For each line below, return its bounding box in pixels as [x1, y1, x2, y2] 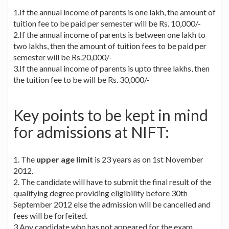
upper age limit [36, 154, 93, 164]
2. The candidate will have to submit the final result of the [13, 176, 211, 187]
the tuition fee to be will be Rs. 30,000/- [13, 74, 150, 84]
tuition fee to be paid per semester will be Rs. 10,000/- [13, 18, 201, 28]
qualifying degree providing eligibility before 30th [13, 188, 188, 198]
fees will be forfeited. [13, 210, 87, 220]
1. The [13, 154, 36, 164]
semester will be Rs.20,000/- [13, 52, 112, 62]
